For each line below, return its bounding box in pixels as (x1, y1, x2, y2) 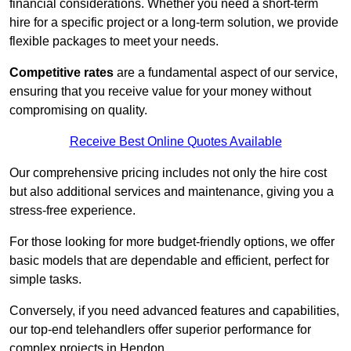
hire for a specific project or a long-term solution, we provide (9, 16, 338, 30)
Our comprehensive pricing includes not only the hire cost (9, 166, 327, 180)
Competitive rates (9, 66, 114, 80)
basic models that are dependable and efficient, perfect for (9, 254, 329, 268)
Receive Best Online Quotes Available (69, 135, 282, 149)
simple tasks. (9, 273, 81, 287)
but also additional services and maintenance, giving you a (9, 185, 334, 199)
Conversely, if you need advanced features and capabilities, (9, 304, 339, 318)
